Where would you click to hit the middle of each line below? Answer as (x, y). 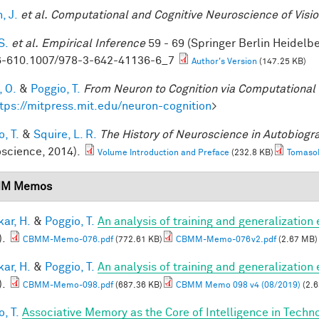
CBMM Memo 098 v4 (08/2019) (238, 285)
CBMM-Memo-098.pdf (68, 285)
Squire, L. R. (65, 134)
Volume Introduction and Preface (163, 153)
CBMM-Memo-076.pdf (68, 240)
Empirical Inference (93, 43)
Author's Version (224, 62)
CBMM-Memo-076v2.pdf (226, 240)
